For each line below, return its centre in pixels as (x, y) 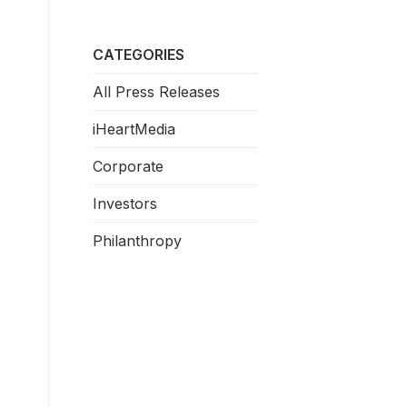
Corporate (128, 166)
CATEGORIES (138, 55)
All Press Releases (156, 92)
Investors (124, 203)
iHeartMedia (134, 129)
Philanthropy (137, 241)
